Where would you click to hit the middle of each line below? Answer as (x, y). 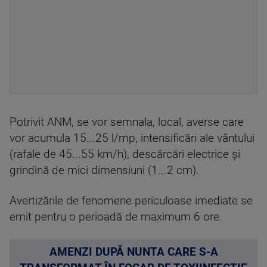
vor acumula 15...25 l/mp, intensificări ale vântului (132, 138)
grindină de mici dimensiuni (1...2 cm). (104, 170)
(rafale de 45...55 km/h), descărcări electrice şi (125, 154)
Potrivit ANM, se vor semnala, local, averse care (127, 122)
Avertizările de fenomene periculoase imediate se (131, 201)
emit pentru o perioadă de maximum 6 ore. (116, 217)
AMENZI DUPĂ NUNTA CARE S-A (133, 252)
